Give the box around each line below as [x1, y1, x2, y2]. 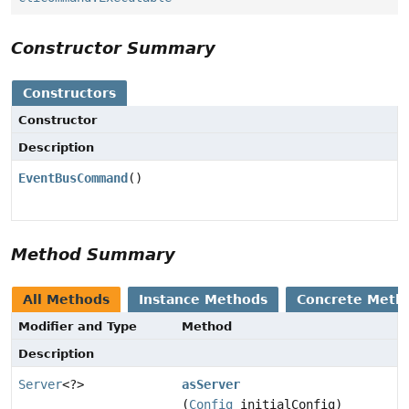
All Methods [23, 292, 110, 308]
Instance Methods [139, 292, 267, 308]
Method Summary [11, 245, 175, 265]
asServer [182, 377, 241, 393]
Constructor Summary [11, 38, 215, 58]
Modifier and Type [18, 320, 137, 334]
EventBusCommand [18, 171, 128, 186]
